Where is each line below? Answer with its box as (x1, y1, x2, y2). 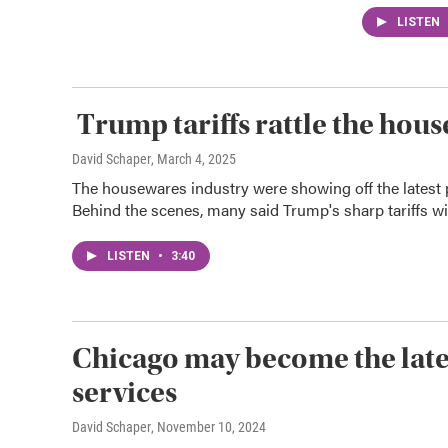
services (72, 375, 177, 410)
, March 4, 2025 (151, 151, 236, 167)
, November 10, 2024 (151, 419, 266, 435)
